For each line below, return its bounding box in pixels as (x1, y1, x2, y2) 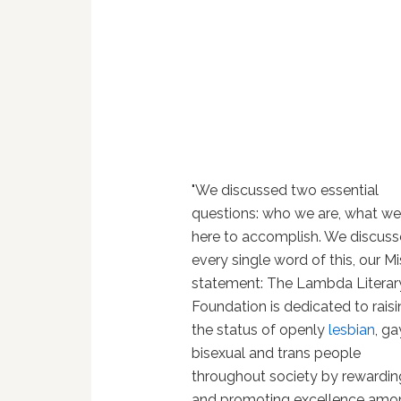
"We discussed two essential (192, 182, 380, 199)
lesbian (328, 321, 376, 338)
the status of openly (192, 321, 329, 338)
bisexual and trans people (192, 345, 362, 362)
